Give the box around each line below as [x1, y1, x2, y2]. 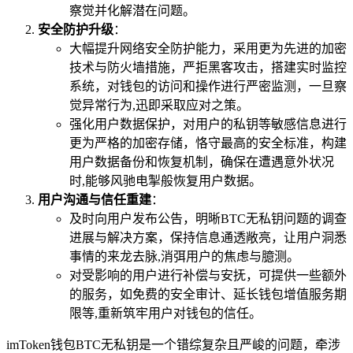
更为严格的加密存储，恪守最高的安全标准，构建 [69, 136, 347, 150]
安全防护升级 [38, 22, 113, 36]
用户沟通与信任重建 [38, 192, 151, 206]
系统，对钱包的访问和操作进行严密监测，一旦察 [69, 79, 347, 93]
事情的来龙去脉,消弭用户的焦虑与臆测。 [69, 249, 299, 263]
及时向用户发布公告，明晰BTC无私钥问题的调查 [69, 211, 347, 225]
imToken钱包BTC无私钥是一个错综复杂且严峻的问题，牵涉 [6, 337, 340, 351]
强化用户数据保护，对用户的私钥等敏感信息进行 [69, 117, 347, 131]
